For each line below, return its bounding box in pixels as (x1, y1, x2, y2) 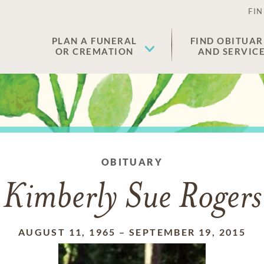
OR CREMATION (55, 46, 134, 57)
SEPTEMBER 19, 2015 (129, 226, 246, 237)
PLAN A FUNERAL (51, 35, 137, 46)
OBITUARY (101, 156, 163, 167)
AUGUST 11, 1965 (18, 226, 116, 237)
